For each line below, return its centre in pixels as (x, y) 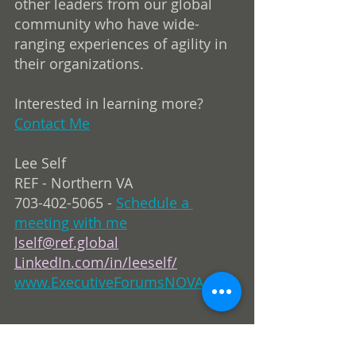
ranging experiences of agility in (123, 43)
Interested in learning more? (111, 103)
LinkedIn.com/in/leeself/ (96, 262)
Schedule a (155, 202)
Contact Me (52, 123)
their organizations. (79, 63)
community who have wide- (107, 23)
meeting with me (71, 222)
